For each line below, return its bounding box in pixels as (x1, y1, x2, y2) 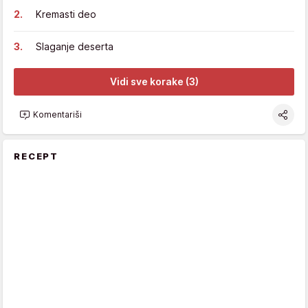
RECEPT (14, 150, 59, 162)
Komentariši (33, 109, 82, 120)
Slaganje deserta (36, 40, 113, 52)
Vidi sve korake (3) (109, 76, 199, 88)
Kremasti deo (36, 8, 96, 20)
